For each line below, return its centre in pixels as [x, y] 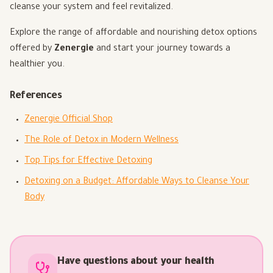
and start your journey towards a [162, 50]
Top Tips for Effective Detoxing [88, 162]
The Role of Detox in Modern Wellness [101, 141]
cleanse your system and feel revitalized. [91, 8]
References [36, 97]
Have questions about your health [136, 262]
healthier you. [37, 66]
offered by [32, 50]
